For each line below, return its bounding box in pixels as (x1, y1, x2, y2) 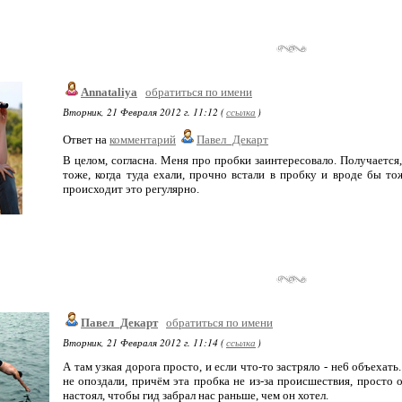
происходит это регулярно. (63, 182, 199, 196)
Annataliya (81, 85, 137, 99)
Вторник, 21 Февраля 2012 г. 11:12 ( (63, 105, 224, 118)
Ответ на (63, 133, 109, 146)
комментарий (109, 133, 176, 146)
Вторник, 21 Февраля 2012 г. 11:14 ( (63, 336, 224, 349)
